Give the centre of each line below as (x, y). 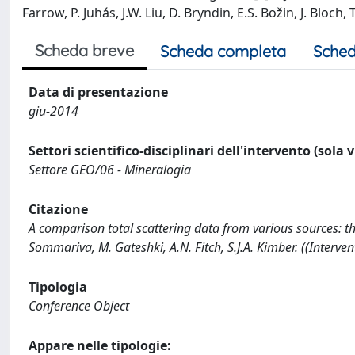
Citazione (58, 209)
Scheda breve (84, 50)
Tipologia (58, 287)
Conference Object (79, 306)
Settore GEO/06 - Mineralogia (110, 170)
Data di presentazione (98, 92)
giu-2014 (53, 111)
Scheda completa (223, 51)
